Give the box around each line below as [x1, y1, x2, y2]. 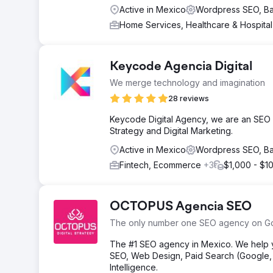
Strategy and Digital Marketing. [110, 126, 233, 136]
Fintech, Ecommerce [119, 160, 204, 170]
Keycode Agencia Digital [110, 60, 252, 74]
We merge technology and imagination [110, 77, 265, 88]
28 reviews [168, 94, 209, 103]
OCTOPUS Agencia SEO [110, 200, 252, 214]
